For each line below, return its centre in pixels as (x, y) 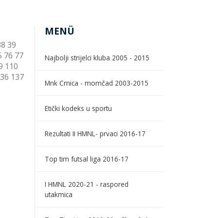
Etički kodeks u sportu (78, 108)
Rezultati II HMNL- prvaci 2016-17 (95, 133)
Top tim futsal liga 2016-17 (87, 159)
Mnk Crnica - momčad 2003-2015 (97, 83)
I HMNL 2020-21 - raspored (87, 184)
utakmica (59, 194)
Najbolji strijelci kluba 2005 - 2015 (97, 57)
